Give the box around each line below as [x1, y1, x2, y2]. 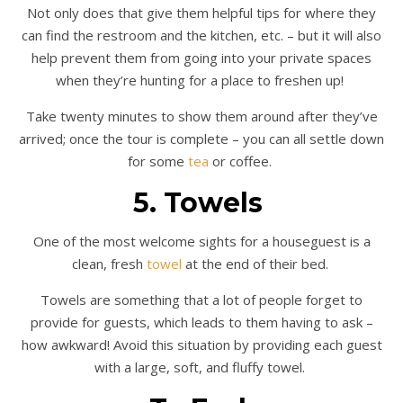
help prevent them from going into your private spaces [31, 48, 372, 67]
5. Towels [133, 185, 263, 219]
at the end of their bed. [181, 254, 328, 273]
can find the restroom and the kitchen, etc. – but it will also [22, 25, 381, 44]
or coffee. [209, 151, 272, 170]
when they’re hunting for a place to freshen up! [56, 70, 344, 89]
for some [128, 151, 188, 170]
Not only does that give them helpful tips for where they [27, 3, 376, 22]
